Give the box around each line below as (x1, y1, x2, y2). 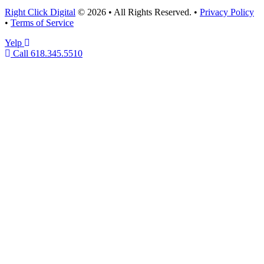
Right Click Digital (5, 7, 75, 18)
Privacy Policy (200, 7, 254, 18)
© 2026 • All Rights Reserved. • (75, 7, 200, 18)
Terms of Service (11, 18, 74, 28)
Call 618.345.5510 (13, 48, 82, 59)
